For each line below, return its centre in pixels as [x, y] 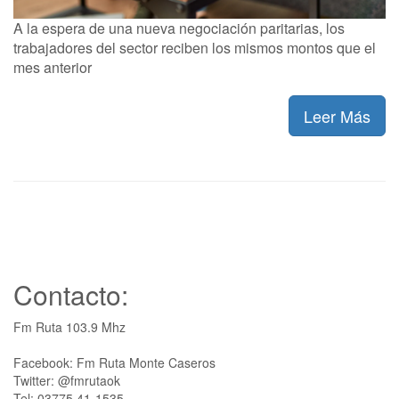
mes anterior [53, 67]
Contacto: [71, 294]
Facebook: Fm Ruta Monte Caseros [114, 362]
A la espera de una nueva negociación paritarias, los [179, 28]
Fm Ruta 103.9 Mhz [69, 326]
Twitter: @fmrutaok [67, 380]
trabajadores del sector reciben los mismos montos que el [195, 47]
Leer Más [337, 115]
